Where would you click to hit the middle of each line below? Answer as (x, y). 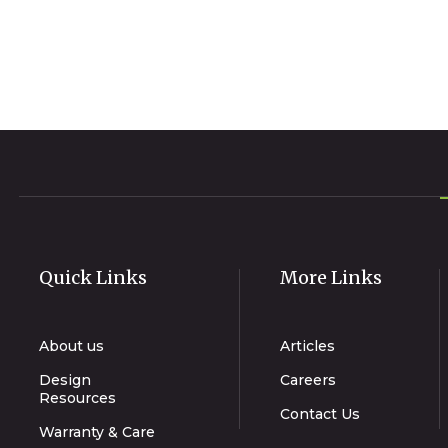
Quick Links (92, 277)
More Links (331, 277)
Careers (308, 379)
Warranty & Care (96, 431)
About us (71, 345)
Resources (77, 397)
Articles (307, 345)
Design (64, 379)
